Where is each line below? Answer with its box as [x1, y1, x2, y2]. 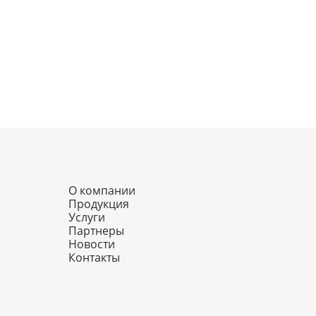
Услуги [68, 209, 105, 225]
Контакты [68, 250, 120, 265]
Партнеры [68, 223, 124, 238]
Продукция [68, 196, 129, 212]
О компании [68, 183, 135, 198]
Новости [68, 236, 115, 252]
